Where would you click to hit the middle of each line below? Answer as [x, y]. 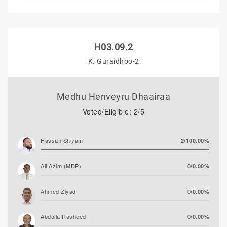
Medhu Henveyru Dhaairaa [113, 97]
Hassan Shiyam [62, 140]
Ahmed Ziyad [58, 191]
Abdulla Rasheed [63, 216]
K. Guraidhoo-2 [113, 61]
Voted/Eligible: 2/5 [113, 111]
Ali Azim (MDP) [61, 166]
